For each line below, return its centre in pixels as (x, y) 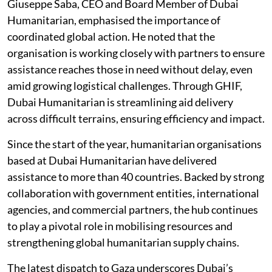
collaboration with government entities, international (133, 193)
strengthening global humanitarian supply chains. (123, 242)
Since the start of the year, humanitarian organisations (134, 144)
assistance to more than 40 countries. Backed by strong (136, 177)
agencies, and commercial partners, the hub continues (133, 209)
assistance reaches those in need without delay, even (130, 69)
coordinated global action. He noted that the (111, 36)
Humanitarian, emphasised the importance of (114, 20)
